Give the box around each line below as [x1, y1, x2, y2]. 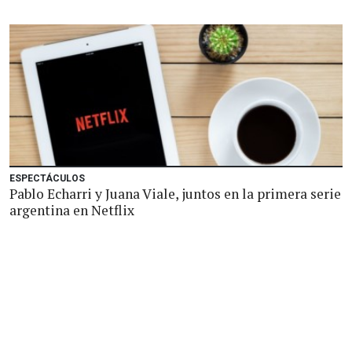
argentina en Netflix [9, 201, 134, 219]
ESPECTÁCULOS [9, 173, 85, 184]
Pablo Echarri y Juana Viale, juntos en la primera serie [9, 185, 341, 203]
